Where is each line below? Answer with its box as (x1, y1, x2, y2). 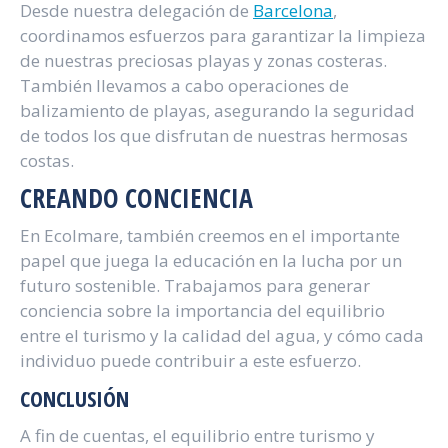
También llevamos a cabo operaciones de (20, 74, 349, 97)
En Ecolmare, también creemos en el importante (20, 224, 400, 247)
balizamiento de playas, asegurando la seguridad (20, 99, 415, 122)
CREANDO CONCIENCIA (20, 180, 253, 216)
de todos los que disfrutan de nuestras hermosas (20, 124, 408, 147)
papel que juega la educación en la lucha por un (20, 249, 402, 272)
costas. (20, 149, 74, 172)
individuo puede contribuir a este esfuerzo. (20, 349, 361, 372)
